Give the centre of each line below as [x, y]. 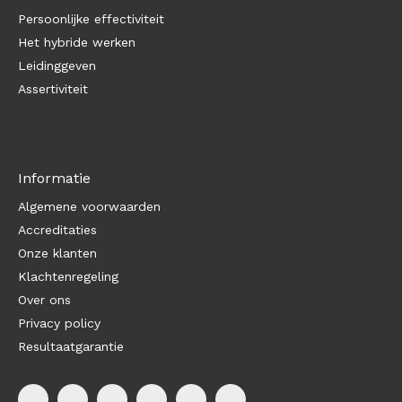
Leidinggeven [57, 66]
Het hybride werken [77, 43]
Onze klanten [57, 253]
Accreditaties [57, 230]
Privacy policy [59, 323]
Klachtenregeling [68, 277]
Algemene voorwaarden [89, 207]
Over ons [44, 300]
